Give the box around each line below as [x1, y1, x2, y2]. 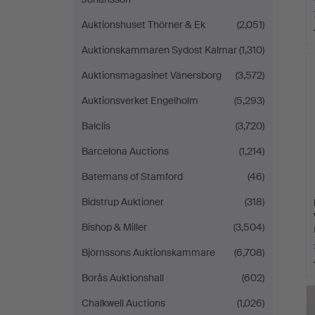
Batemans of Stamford [82, 170, 183, 183]
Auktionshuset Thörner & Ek [82, 18, 205, 31]
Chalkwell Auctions [82, 297, 165, 309]
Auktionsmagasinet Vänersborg [82, 69, 221, 82]
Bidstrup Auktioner [82, 195, 164, 208]
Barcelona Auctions [82, 145, 169, 157]
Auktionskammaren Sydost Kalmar [82, 44, 237, 56]
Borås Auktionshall [82, 271, 164, 284]
